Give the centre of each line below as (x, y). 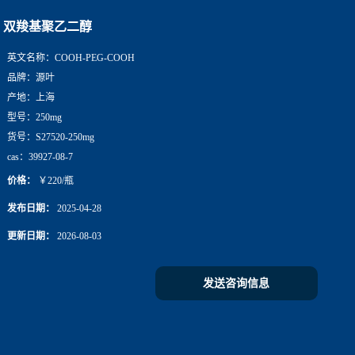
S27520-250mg (65, 137)
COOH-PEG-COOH (95, 58)
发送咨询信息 (236, 283)
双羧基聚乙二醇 (48, 27)
